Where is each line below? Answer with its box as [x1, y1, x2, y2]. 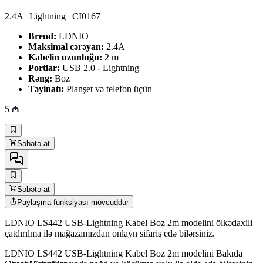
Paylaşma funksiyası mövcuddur [17, 198, 129, 207]
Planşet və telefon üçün [64, 83, 152, 94]
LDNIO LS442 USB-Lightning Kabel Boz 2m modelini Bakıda [5, 248, 242, 259]
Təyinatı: [28, 83, 64, 94]
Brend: [28, 31, 56, 41]
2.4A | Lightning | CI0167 [5, 11, 100, 21]
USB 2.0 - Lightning [60, 62, 139, 73]
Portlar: [28, 62, 60, 73]
